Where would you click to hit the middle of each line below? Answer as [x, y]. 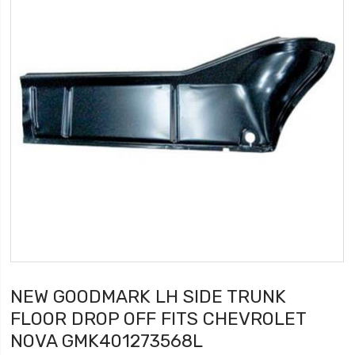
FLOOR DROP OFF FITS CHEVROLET [158, 319]
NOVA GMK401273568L [107, 341]
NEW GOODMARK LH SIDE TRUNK [149, 297]
